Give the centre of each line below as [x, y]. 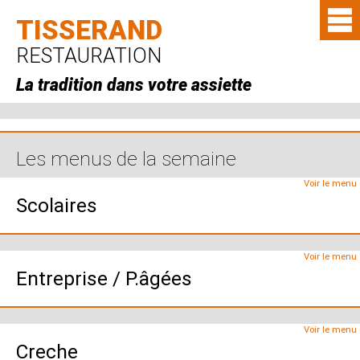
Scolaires [57, 205]
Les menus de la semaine [126, 159]
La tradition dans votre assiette [134, 85]
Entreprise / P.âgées [104, 278]
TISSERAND [89, 30]
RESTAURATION [89, 55]
